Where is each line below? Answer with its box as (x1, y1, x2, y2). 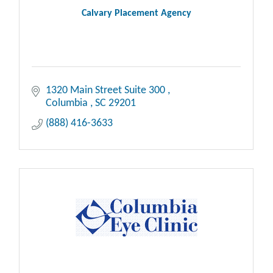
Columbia (45, 97, 90, 109)
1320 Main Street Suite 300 (45, 85, 168, 96)
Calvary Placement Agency (81, 9, 191, 18)
